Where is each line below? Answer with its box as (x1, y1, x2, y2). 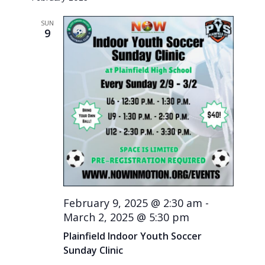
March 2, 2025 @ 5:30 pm (63, 209, 190, 224)
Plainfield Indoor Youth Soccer (63, 229, 202, 243)
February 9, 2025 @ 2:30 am (63, 195, 203, 210)
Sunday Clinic (63, 243, 124, 257)
